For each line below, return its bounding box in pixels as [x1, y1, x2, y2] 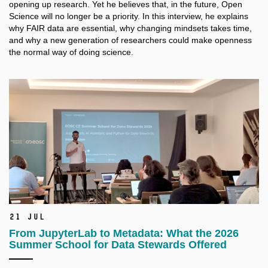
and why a [9, 35, 48, 45]
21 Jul [9, 212, 45, 223]
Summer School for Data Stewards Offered [9, 239, 227, 251]
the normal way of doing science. [9, 47, 133, 57]
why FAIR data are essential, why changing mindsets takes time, [9, 23, 252, 33]
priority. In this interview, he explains [112, 11, 248, 21]
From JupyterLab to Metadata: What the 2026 [9, 227, 239, 240]
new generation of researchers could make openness [50, 35, 252, 45]
